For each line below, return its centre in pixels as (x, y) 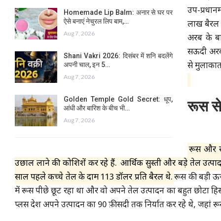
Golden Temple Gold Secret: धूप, (118, 99)
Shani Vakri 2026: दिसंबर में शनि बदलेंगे (118, 55)
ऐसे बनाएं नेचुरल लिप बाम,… (96, 21)
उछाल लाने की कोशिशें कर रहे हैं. (66, 164)
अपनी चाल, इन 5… (87, 64)
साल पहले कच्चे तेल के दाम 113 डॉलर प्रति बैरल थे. (94, 177)
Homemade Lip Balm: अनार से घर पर (118, 12)
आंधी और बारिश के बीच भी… (97, 108)
